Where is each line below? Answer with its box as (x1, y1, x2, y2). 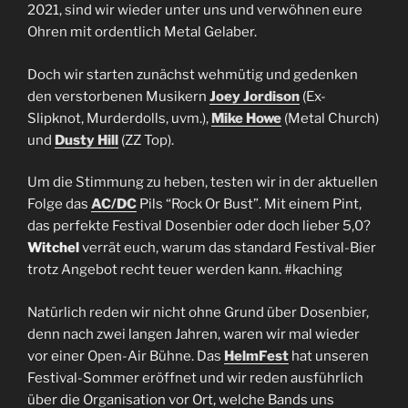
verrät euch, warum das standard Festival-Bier (82, 240, 376, 257)
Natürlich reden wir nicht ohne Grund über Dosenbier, (27, 303, 369, 321)
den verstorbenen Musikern (27, 87, 209, 105)
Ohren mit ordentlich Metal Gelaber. (27, 24, 260, 41)
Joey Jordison (209, 87, 300, 105)
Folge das (27, 196, 91, 213)
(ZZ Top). (121, 131, 174, 148)
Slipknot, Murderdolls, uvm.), (27, 109, 211, 127)
